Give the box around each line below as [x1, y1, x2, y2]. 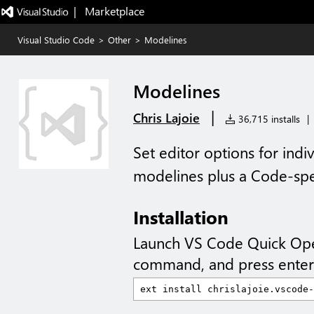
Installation [133, 205, 228, 228]
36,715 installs [235, 112, 300, 125]
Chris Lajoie [133, 109, 200, 126]
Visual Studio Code [18, 34, 95, 46]
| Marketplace [73, 4, 144, 18]
